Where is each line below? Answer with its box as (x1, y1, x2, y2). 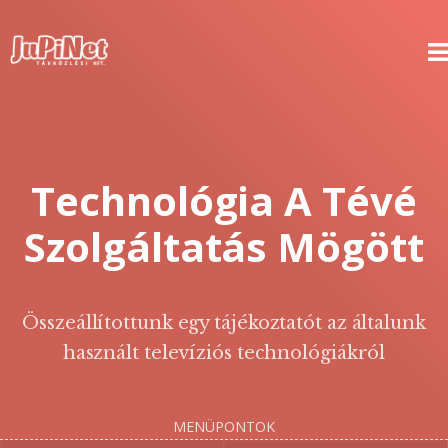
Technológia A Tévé (31, 173, 417, 228)
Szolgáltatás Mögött (24, 219, 424, 274)
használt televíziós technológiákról (62, 342, 386, 364)
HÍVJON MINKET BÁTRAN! (160, 56, 299, 70)
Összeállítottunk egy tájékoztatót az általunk (22, 312, 426, 334)
